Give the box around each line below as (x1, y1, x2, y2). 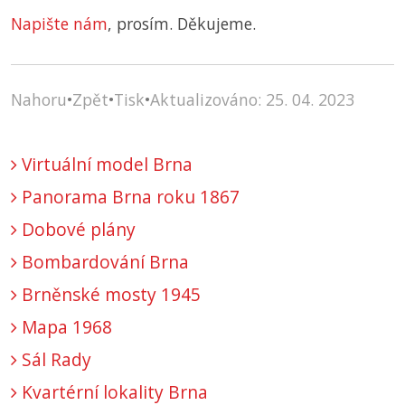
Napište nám (11, 13, 108, 35)
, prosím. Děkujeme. (108, 13, 256, 35)
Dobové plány (17, 217, 136, 242)
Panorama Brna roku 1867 (17, 184, 240, 210)
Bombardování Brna (17, 250, 189, 275)
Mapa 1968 (17, 315, 112, 340)
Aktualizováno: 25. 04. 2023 (150, 89, 354, 111)
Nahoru (11, 89, 67, 111)
